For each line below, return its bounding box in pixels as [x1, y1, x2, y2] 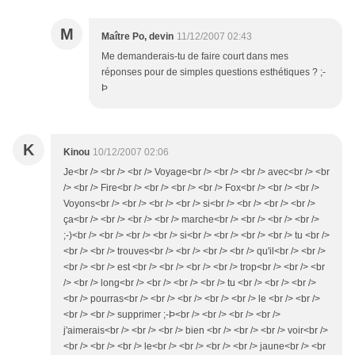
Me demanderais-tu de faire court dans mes [101, 51, 288, 63]
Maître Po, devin [101, 31, 174, 43]
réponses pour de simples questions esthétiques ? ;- [101, 67, 326, 78]
